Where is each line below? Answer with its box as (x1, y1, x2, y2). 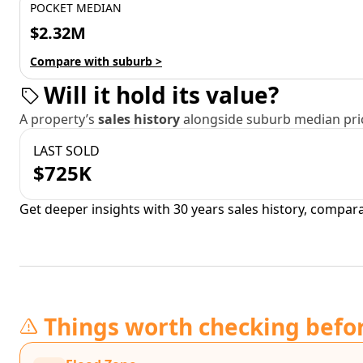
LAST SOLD (33, 142, 100, 160)
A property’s (19, 110, 98, 128)
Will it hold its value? (44, 79, 279, 110)
